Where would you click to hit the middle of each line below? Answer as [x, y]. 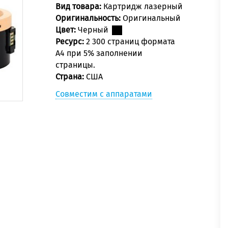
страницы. [75, 65]
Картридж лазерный [143, 7]
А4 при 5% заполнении [99, 53]
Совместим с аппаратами [104, 94]
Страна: [71, 77]
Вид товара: [79, 7]
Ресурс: [71, 42]
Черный [94, 30]
